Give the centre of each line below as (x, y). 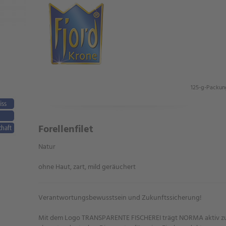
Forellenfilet (66, 130)
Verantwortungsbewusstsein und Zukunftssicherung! (120, 198)
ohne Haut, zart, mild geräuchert (87, 167)
